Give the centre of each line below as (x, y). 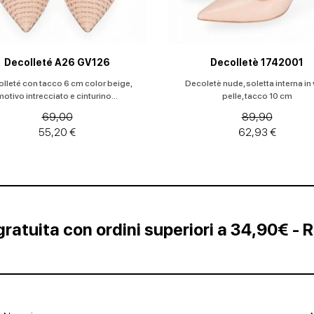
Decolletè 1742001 (257, 62)
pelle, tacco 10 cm (257, 96)
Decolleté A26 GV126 (57, 62)
